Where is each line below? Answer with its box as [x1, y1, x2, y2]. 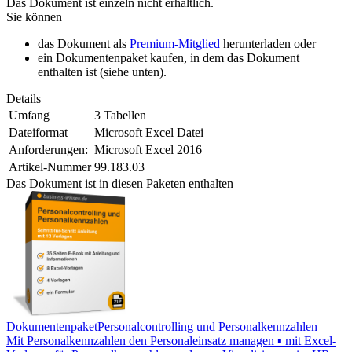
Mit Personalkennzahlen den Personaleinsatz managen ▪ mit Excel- [6, 334, 336, 348]
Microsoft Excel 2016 [94, 143, 202, 157]
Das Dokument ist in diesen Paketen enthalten [6, 177, 233, 191]
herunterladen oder [220, 37, 316, 51]
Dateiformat [9, 126, 68, 140]
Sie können [6, 10, 62, 24]
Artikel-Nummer [9, 160, 91, 174]
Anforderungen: [9, 143, 88, 157]
